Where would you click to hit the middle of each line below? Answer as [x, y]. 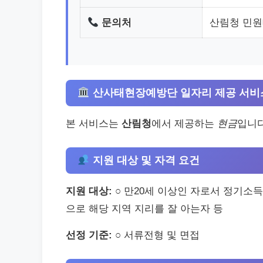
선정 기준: [89, 235]
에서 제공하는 [184, 123]
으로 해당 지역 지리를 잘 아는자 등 [144, 208]
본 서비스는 [94, 123]
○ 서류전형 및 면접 [156, 235]
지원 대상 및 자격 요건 [144, 160]
